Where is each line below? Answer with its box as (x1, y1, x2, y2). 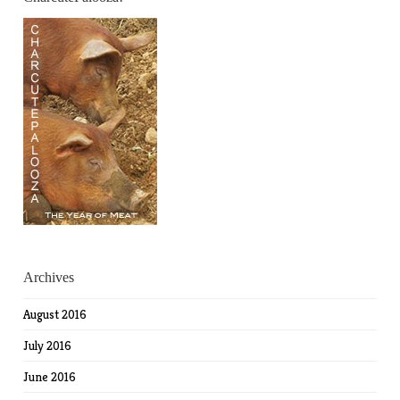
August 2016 (23, 306, 87, 323)
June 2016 (23, 369, 77, 386)
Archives (23, 270, 75, 286)
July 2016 (23, 337, 72, 354)
